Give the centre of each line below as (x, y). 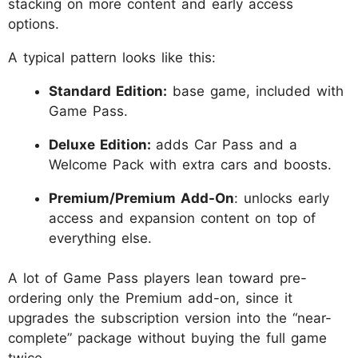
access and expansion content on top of (182, 218)
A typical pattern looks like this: (112, 57)
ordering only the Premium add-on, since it (150, 298)
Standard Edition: (108, 91)
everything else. (100, 238)
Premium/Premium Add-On (141, 198)
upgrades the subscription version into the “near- (170, 318)
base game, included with (255, 91)
